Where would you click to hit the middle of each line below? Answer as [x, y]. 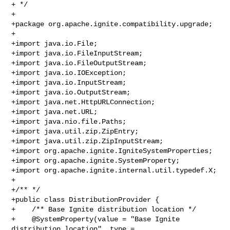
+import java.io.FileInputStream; [77, 53]
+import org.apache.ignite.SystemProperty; [96, 160]
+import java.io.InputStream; [69, 82]
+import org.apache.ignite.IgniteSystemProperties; [112, 151]
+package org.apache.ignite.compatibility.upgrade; [112, 24]
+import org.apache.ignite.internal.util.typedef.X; [114, 170]
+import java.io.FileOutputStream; [79, 63]
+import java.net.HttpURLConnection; [83, 102]
